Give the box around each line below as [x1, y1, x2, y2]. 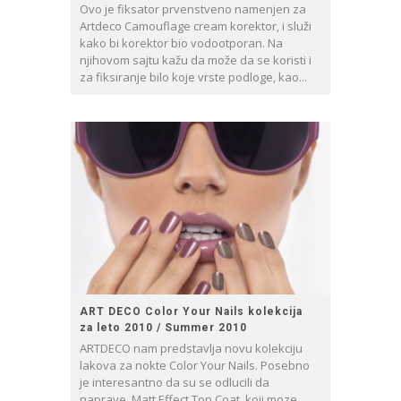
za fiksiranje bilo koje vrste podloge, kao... [80, 69, 307, 86]
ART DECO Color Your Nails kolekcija [80, 305, 303, 319]
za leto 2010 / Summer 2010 [80, 321, 247, 335]
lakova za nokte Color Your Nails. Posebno [80, 357, 310, 374]
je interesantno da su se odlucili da [80, 374, 269, 391]
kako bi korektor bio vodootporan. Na [80, 35, 283, 52]
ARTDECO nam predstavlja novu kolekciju [80, 340, 303, 357]
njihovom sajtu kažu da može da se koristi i [80, 52, 311, 69]
